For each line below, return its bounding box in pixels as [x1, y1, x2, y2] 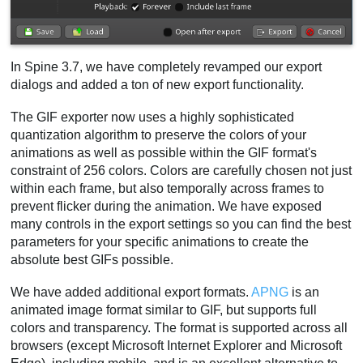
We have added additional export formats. [11, 284, 252, 299]
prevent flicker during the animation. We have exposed [11, 199, 322, 213]
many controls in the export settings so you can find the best [11, 216, 352, 231]
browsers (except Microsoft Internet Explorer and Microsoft [11, 338, 343, 352]
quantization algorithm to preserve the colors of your [11, 127, 307, 142]
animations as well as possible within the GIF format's [11, 145, 318, 160]
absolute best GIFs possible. [11, 252, 174, 267]
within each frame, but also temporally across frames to [11, 181, 325, 195]
